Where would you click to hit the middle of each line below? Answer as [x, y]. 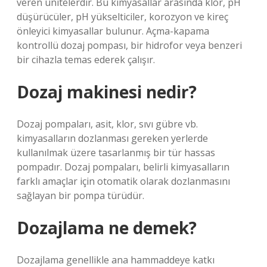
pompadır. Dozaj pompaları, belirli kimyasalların [123, 167]
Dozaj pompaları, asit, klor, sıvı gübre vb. [107, 124]
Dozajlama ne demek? [107, 228]
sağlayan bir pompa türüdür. [80, 195]
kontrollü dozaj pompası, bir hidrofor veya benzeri [129, 45]
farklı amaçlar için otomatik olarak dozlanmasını [123, 181]
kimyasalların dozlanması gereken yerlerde [112, 138]
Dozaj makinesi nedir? [107, 92]
